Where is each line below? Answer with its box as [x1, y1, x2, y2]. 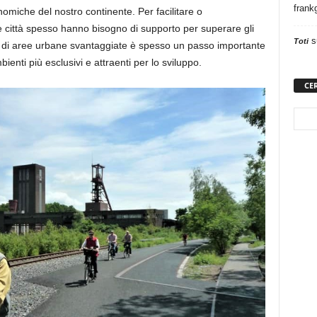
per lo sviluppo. [130, 57, 202, 69]
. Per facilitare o [132, 6, 202, 18]
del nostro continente [38, 6, 132, 18]
